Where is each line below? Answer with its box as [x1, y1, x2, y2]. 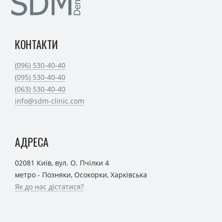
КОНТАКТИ [15, 36, 58, 53]
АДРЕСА [15, 134, 49, 150]
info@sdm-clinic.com [15, 96, 84, 106]
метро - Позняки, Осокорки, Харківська [15, 170, 147, 180]
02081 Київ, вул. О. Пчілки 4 [15, 158, 109, 168]
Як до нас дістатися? [15, 182, 84, 192]
